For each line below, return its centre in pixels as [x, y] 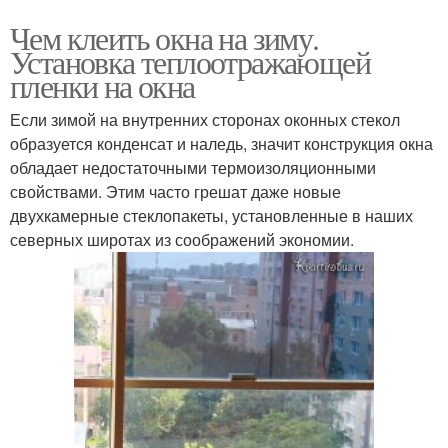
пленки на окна [102, 85]
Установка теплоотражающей [190, 61]
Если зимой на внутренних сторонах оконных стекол [205, 119]
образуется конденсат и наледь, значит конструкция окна [221, 143]
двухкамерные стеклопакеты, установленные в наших [211, 215]
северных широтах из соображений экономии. [182, 239]
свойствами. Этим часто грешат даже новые [175, 191]
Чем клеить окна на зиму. [164, 37]
